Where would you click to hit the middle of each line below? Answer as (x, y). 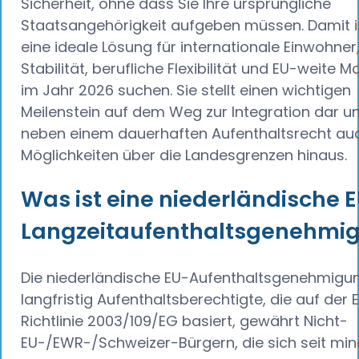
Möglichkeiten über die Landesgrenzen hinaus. (184, 155)
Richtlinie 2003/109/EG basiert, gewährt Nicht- (184, 321)
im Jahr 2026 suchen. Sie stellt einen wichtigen (186, 90)
